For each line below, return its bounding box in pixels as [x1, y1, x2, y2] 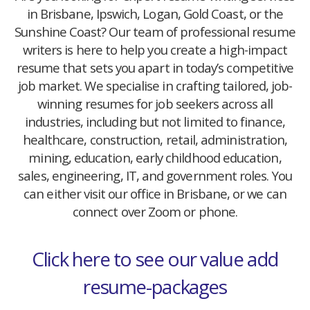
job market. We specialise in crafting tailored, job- [17, 77, 293, 95]
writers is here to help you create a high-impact [22, 41, 288, 59]
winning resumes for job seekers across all [37, 95, 273, 113]
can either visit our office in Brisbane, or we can [24, 185, 286, 203]
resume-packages [83, 273, 227, 300]
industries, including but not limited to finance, [25, 113, 285, 131]
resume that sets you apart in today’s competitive [16, 59, 294, 77]
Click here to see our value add [32, 246, 278, 273]
